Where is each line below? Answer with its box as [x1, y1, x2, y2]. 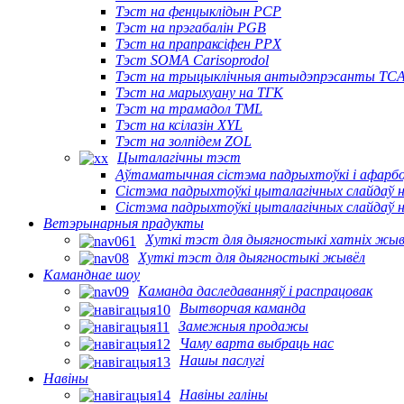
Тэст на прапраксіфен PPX [115, 35, 281, 51]
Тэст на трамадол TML [115, 100, 262, 116]
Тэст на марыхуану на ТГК [115, 84, 283, 100]
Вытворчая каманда [179, 300, 306, 317]
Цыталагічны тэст [117, 149, 241, 165]
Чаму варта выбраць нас [179, 335, 334, 351]
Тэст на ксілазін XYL [115, 116, 243, 133]
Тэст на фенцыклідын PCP [115, 3, 281, 19]
